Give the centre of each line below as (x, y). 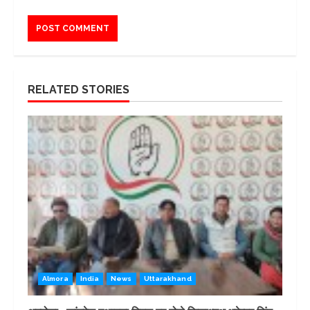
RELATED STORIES (79, 89)
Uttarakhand (167, 278)
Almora (55, 278)
